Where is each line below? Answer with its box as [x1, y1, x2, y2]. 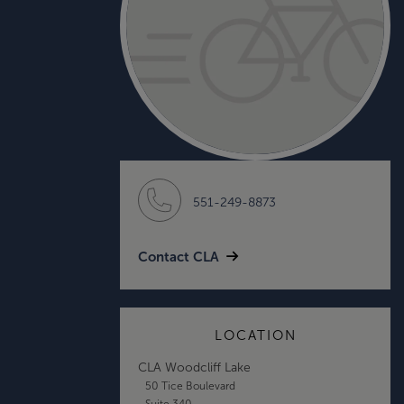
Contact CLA [138, 248, 219, 264]
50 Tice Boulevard [144, 379, 235, 392]
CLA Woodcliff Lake [138, 360, 251, 374]
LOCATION [214, 327, 297, 343]
